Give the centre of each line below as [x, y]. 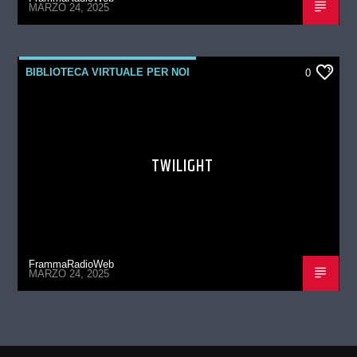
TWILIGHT [182, 166]
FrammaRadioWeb [72, 264]
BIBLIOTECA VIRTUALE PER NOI [108, 72]
